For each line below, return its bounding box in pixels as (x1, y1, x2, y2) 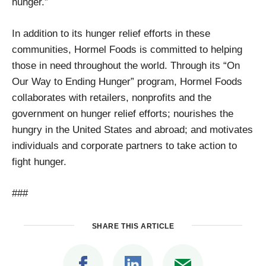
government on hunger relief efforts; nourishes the (12, 107, 233, 119)
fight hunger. (12, 155, 66, 167)
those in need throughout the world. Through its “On (12, 59, 240, 71)
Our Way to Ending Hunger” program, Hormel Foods (12, 75, 242, 87)
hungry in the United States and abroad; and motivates (12, 123, 253, 135)
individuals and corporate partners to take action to (12, 139, 237, 151)
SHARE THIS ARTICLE (91, 222, 175, 230)
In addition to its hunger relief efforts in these (12, 27, 210, 39)
